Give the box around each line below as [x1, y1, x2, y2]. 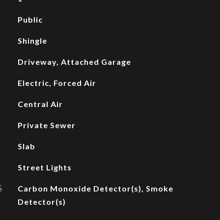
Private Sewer [17, 120, 76, 130]
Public [17, 15, 43, 24]
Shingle [17, 36, 47, 45]
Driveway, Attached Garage [17, 57, 131, 66]
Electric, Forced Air [17, 78, 96, 87]
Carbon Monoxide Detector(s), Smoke [17, 184, 173, 193]
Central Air [17, 99, 63, 109]
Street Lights [17, 163, 72, 172]
